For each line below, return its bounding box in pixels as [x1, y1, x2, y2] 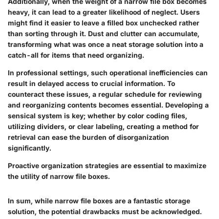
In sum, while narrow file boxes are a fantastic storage [8, 196, 190, 205]
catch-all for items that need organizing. [8, 50, 144, 59]
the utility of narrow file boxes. [8, 172, 110, 180]
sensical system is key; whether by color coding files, [8, 111, 187, 120]
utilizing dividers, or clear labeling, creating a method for [8, 122, 199, 131]
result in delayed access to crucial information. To [8, 79, 175, 88]
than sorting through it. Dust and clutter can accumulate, [8, 29, 199, 38]
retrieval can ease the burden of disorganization [8, 132, 169, 141]
